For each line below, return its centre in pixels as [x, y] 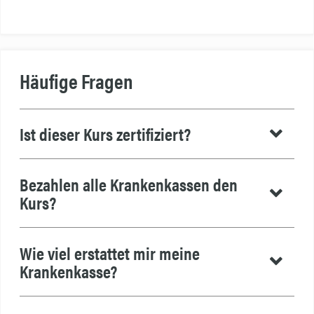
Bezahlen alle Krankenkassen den [128, 184]
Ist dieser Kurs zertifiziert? [105, 134]
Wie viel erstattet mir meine [109, 252]
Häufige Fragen [76, 81]
